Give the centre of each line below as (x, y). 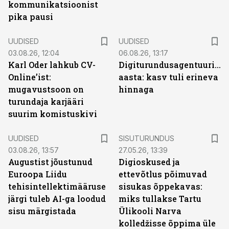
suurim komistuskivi (53, 114)
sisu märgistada (42, 211)
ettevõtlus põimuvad (163, 174)
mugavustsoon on (46, 89)
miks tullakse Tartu (160, 199)
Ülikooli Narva (150, 211)
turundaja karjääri (46, 101)
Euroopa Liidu (38, 174)
